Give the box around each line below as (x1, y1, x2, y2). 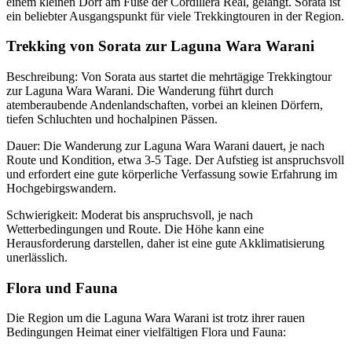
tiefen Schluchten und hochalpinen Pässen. (6, 112, 218, 126)
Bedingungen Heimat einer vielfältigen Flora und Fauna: (6, 325, 286, 339)
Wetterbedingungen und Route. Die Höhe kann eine (6, 222, 264, 236)
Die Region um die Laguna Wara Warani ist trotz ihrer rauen (6, 311, 305, 325)
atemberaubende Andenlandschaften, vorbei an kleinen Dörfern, (6, 98, 323, 112)
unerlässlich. (6, 251, 68, 265)
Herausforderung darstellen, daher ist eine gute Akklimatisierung (6, 236, 324, 251)
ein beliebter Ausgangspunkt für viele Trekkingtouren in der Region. (6, 9, 344, 23)
